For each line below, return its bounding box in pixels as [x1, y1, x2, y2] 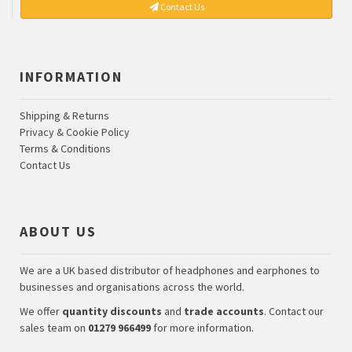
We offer [20, 304, 62, 319]
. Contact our [264, 304, 324, 319]
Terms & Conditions [20, 141, 111, 156]
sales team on [20, 321, 88, 335]
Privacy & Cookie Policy [20, 125, 130, 140]
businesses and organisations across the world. [20, 280, 244, 295]
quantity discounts [62, 304, 162, 319]
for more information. [151, 321, 254, 335]
